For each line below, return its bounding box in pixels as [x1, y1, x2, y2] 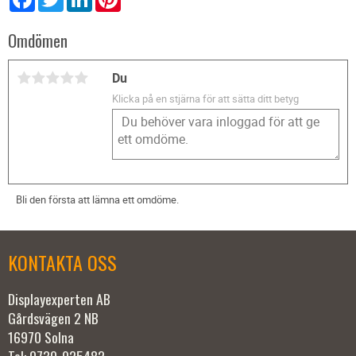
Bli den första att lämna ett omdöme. [16, 192, 179, 207]
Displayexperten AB [8, 288, 110, 310]
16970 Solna [8, 327, 74, 348]
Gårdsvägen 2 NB [8, 308, 102, 329]
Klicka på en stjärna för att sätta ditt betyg [112, 91, 299, 106]
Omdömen [8, 27, 68, 52]
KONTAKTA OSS [8, 247, 117, 277]
